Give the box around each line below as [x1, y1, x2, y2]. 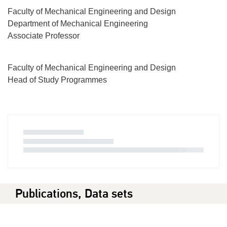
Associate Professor [8, 31, 80, 41]
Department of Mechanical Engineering [8, 19, 148, 28]
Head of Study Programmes [8, 75, 107, 85]
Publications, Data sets [15, 186, 133, 202]
